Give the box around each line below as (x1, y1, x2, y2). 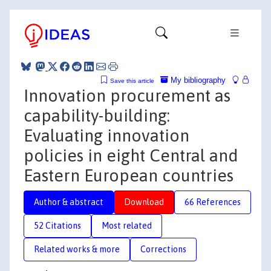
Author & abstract (34, 197, 103, 207)
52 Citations (34, 220, 81, 230)
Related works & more (34, 244, 120, 254)
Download (124, 197, 164, 207)
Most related (102, 220, 152, 230)
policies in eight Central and (24, 145, 238, 165)
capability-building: (24, 105, 170, 125)
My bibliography (168, 75, 226, 85)
